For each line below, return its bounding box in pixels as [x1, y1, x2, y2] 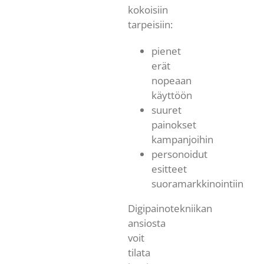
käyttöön [151, 88, 192, 103]
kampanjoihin [151, 133, 213, 147]
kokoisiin [127, 3, 168, 17]
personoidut [151, 147, 207, 161]
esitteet [151, 162, 187, 176]
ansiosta [127, 216, 166, 230]
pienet [151, 44, 181, 58]
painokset [151, 118, 196, 132]
